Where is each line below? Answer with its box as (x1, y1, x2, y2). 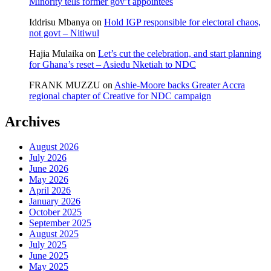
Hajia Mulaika (29, 48, 83, 59)
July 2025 (29, 240, 67, 250)
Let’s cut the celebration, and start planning (98, 48, 261, 59)
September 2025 (29, 218, 91, 229)
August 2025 (29, 229, 79, 240)
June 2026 (29, 163, 68, 174)
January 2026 (29, 196, 80, 207)
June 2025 (29, 250, 68, 261)
